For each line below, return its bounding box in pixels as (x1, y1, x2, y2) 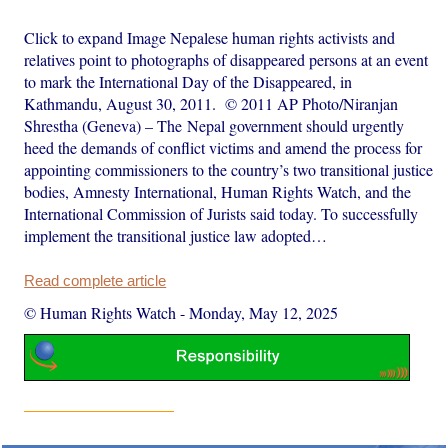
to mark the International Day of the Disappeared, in (24, 70, 353, 92)
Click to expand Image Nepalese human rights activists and (24, 26, 396, 48)
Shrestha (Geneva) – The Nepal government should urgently (24, 114, 405, 136)
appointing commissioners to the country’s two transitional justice (24, 158, 434, 180)
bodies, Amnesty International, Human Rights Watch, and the (24, 180, 412, 202)
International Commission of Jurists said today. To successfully (24, 202, 419, 224)
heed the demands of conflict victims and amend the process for (24, 136, 423, 158)
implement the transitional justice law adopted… (24, 224, 328, 246)
